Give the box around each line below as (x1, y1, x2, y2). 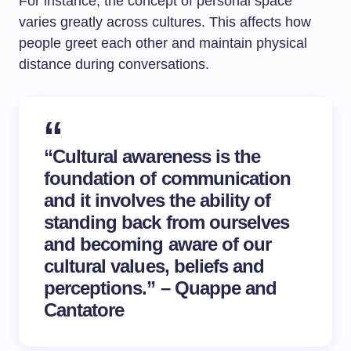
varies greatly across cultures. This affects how (19, 14, 311, 30)
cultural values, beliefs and (44, 255, 265, 277)
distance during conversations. (19, 56, 209, 72)
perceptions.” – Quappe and (44, 277, 277, 299)
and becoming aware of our (44, 233, 271, 255)
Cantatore (44, 299, 125, 320)
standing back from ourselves (44, 212, 290, 233)
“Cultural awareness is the (44, 146, 261, 167)
